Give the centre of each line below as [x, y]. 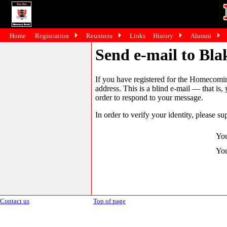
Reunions [99, 36]
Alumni [201, 36]
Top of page [109, 201]
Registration [52, 36]
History [164, 36]
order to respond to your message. [149, 98]
